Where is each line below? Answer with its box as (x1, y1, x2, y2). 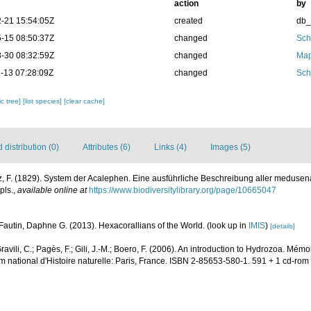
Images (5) (210, 142, 251, 152)
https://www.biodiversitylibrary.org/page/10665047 (89, 185, 276, 195)
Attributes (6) (83, 142, 131, 152)
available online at (17, 185, 87, 195)
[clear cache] (64, 97, 106, 105)
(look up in (207, 221, 249, 230)
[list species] (23, 97, 65, 105)
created (174, 16, 203, 26)
